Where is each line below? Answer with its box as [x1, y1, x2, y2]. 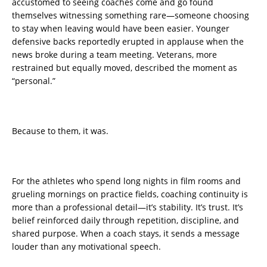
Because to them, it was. [12, 125, 108, 136]
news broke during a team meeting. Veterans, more [12, 48, 217, 60]
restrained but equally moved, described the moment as [12, 61, 237, 73]
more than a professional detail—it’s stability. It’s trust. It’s [12, 201, 243, 213]
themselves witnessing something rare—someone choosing [12, 9, 249, 21]
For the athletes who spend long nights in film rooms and [12, 175, 241, 187]
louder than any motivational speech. [12, 240, 161, 252]
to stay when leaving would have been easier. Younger [12, 22, 229, 34]
